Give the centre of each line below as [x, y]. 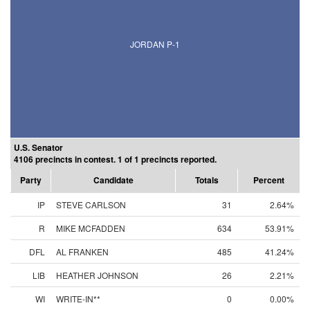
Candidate [113, 180]
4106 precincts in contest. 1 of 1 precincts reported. [115, 159]
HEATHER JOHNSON [97, 275]
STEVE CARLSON [91, 204]
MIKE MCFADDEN [91, 228]
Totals [207, 180]
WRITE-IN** [78, 299]
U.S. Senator [38, 147]
